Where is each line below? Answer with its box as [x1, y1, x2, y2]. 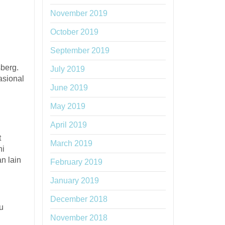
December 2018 [50, 195, 107, 203]
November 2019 [50, 9, 107, 18]
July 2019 [50, 65, 85, 73]
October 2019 [50, 28, 98, 36]
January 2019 [50, 176, 99, 185]
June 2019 [50, 83, 88, 92]
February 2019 [50, 158, 102, 166]
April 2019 [50, 121, 87, 129]
